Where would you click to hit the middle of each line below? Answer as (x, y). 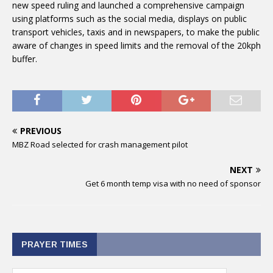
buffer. (25, 59)
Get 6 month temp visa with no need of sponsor (173, 183)
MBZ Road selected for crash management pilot (100, 144)
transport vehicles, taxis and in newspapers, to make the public (136, 32)
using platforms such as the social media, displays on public (129, 19)
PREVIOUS (41, 131)
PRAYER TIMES (55, 244)
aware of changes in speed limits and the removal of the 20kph (136, 45)
